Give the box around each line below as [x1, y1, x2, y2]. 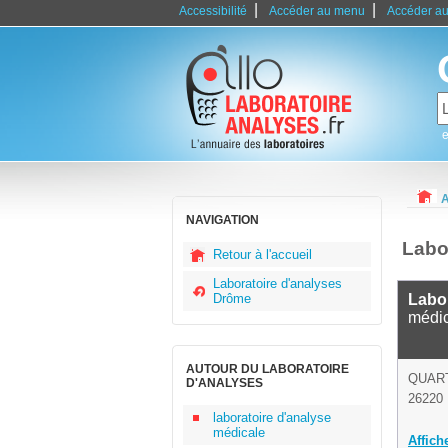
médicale [213, 425, 265, 440]
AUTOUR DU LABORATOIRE [186, 362, 349, 376]
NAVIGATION [186, 213, 259, 227]
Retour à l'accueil [213, 247, 312, 262]
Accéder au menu [269, 4, 365, 18]
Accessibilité [179, 4, 247, 18]
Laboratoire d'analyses [213, 276, 342, 291]
